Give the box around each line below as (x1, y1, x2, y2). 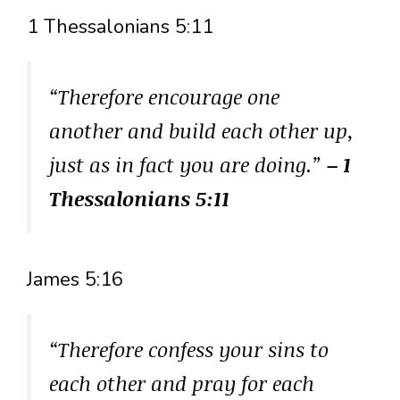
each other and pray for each (49, 369, 314, 398)
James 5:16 (27, 266, 123, 294)
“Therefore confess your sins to (49, 335, 329, 364)
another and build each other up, (49, 115, 354, 145)
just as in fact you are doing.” (49, 149, 327, 179)
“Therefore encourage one (49, 81, 279, 111)
